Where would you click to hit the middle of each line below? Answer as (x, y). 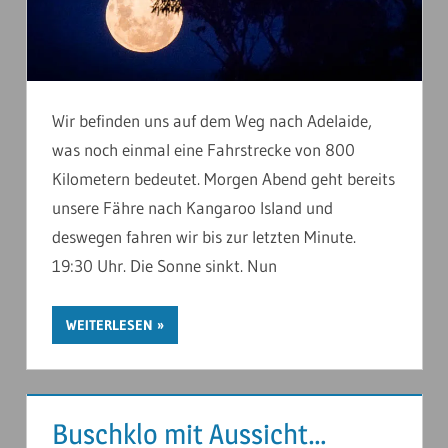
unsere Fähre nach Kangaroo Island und (192, 208)
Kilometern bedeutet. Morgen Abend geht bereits (223, 179)
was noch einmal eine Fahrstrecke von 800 (203, 150)
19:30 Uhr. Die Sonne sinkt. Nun (164, 266)
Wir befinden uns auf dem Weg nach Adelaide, (212, 121)
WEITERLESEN (109, 324)
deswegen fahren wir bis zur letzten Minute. (204, 237)
